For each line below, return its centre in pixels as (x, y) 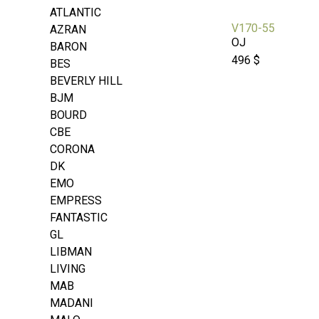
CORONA (72, 150)
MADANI (72, 303)
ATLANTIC (75, 13)
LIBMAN (71, 252)
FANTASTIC (79, 218)
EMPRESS (76, 201)
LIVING (68, 269)
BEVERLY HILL (86, 81)
